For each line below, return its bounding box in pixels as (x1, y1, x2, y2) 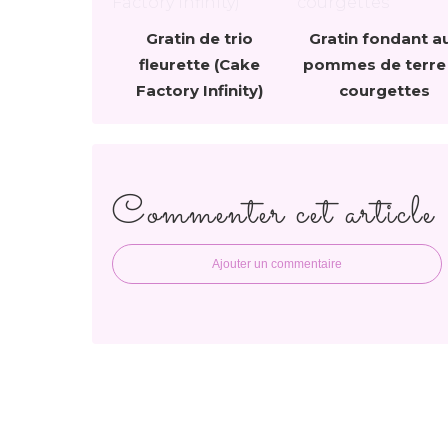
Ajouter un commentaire (212, 256, 342, 271)
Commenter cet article (112, 184, 435, 243)
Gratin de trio (146, 28, 253, 48)
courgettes (339, 80, 430, 100)
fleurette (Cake (139, 54, 260, 74)
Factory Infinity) (136, 80, 263, 100)
